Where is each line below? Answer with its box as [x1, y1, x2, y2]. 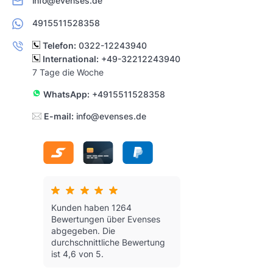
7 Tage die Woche [32, 67, 104, 78]
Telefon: [43, 40, 76, 51]
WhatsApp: [43, 89, 90, 100]
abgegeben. [51, 225, 100, 236]
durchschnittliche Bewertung [51, 237, 165, 248]
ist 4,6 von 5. [51, 249, 104, 260]
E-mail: [44, 111, 74, 122]
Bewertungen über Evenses [51, 214, 160, 225]
